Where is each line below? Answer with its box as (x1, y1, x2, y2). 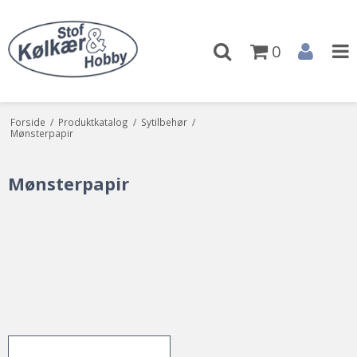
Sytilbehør (140, 115, 187, 128)
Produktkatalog (57, 115, 128, 128)
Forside (10, 115, 45, 128)
